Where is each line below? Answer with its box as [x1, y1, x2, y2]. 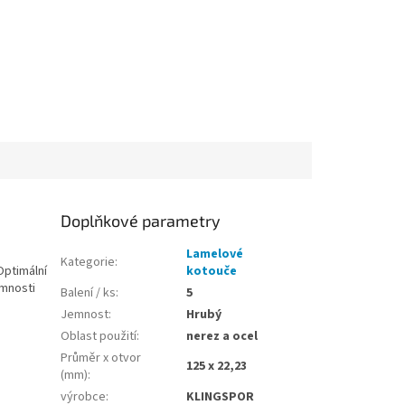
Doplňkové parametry [61, 211, 221, 231]
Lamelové [186, 245, 244, 264]
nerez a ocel [186, 327, 259, 346]
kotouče [186, 262, 238, 281]
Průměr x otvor [61, 349, 142, 368]
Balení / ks [61, 284, 117, 303]
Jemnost [61, 306, 109, 325]
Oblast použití [61, 327, 137, 346]
